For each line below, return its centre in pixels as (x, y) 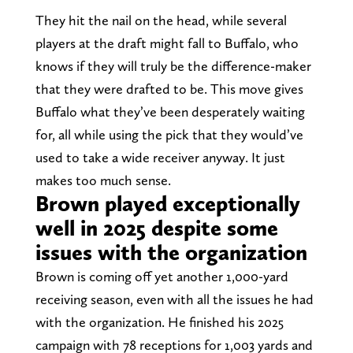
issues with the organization (171, 252)
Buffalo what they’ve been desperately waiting (170, 111)
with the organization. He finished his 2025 (159, 321)
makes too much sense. (103, 180)
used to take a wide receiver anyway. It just (160, 157)
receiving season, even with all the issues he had (174, 299)
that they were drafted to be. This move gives (169, 88)
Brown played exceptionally (167, 203)
